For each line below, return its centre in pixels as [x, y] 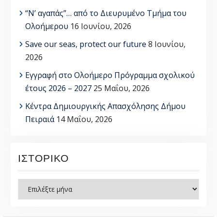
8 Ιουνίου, [167, 44]
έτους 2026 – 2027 [58, 88]
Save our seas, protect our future [85, 44]
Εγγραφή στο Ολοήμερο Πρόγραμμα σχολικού [110, 75]
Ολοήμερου [46, 26]
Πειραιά [39, 119]
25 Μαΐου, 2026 [121, 88]
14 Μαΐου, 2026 [84, 119]
